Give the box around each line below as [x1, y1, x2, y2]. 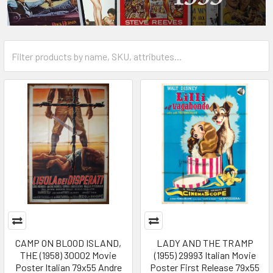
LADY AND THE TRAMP [156, 237, 253, 249]
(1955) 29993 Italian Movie [154, 249, 256, 261]
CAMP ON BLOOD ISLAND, [15, 237, 121, 249]
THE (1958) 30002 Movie [20, 249, 116, 261]
